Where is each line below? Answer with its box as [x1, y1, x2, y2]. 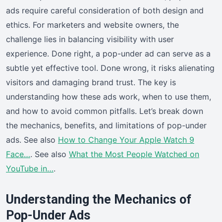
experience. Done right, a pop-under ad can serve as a [6, 48, 211, 58]
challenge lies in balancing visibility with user [6, 34, 174, 44]
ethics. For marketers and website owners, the [6, 19, 179, 30]
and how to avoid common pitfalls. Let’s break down [6, 106, 203, 116]
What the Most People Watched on [69, 149, 199, 159]
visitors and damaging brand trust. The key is [6, 77, 176, 87]
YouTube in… [6, 163, 54, 173]
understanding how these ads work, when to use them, [6, 91, 211, 102]
